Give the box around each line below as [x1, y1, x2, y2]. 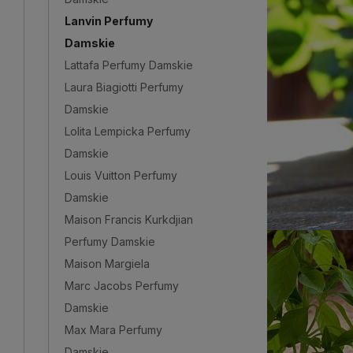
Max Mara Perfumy [65, 322, 162, 336]
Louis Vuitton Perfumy [65, 168, 177, 182]
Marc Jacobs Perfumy [65, 278, 179, 292]
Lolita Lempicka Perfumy [65, 124, 191, 138]
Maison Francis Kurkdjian [65, 212, 193, 226]
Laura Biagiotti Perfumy [65, 80, 184, 94]
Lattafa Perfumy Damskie [65, 58, 193, 72]
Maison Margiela [65, 256, 150, 270]
